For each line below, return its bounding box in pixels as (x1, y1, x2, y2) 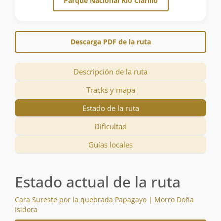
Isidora (15, 205, 37, 215)
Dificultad (94, 121, 127, 132)
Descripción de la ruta (74, 67, 147, 77)
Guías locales (88, 140, 133, 150)
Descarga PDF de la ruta (70, 37, 151, 47)
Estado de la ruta (82, 103, 139, 113)
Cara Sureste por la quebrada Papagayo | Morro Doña (15, 195, 194, 205)
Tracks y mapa (86, 85, 135, 95)
